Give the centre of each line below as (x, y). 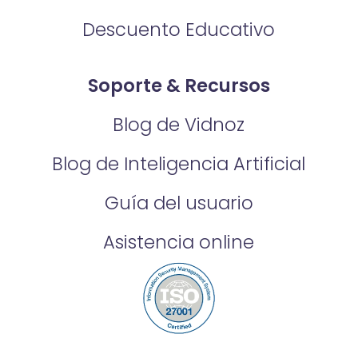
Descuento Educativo (179, 30)
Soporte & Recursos (179, 85)
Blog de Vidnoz (179, 124)
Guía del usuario (179, 203)
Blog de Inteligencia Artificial (179, 163)
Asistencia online (179, 242)
